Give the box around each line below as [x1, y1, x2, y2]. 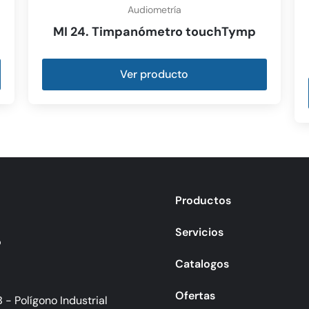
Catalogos [175, 256, 229, 271]
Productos [175, 192, 231, 208]
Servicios [175, 224, 223, 239]
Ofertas [175, 288, 215, 303]
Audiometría [127, 3, 181, 16]
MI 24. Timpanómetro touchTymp [52, 23, 256, 40]
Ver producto [120, 66, 189, 81]
